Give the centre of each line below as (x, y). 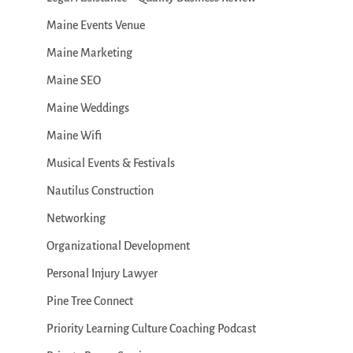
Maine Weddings (87, 108)
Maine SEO (73, 80)
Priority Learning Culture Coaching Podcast (151, 329)
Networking (76, 218)
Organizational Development (118, 246)
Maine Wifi (74, 136)
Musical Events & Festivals (110, 163)
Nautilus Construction (100, 191)
